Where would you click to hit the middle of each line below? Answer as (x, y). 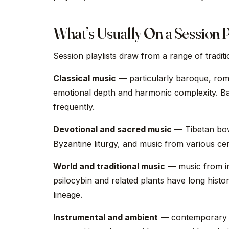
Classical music (85, 78)
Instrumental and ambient (106, 217)
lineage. (68, 195)
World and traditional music (109, 166)
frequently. (74, 107)
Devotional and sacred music (112, 129)
